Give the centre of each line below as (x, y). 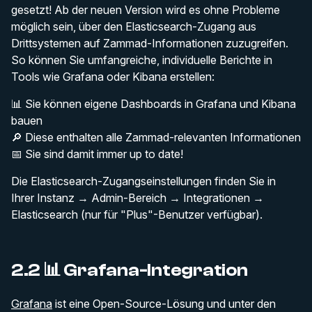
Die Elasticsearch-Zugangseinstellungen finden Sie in (143, 181)
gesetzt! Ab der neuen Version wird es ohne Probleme (146, 9)
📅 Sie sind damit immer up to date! (97, 154)
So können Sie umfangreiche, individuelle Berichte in (142, 60)
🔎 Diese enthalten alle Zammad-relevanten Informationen (156, 137)
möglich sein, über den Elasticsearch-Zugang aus (134, 26)
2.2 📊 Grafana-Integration (130, 270)
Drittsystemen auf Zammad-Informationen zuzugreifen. (150, 43)
